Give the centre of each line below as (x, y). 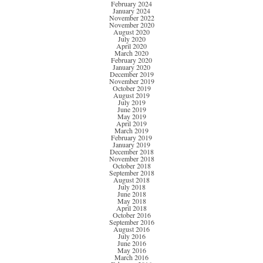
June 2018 (131, 194)
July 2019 (131, 102)
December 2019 (131, 74)
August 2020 (131, 32)
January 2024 (131, 11)
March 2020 (131, 53)
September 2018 (131, 173)
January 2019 (131, 145)
